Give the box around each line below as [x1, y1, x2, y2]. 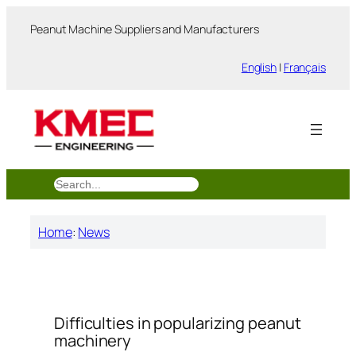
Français [283, 59, 326, 75]
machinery [54, 330, 132, 352]
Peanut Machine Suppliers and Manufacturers [30, 21, 259, 37]
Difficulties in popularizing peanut [54, 312, 301, 335]
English [241, 59, 277, 75]
